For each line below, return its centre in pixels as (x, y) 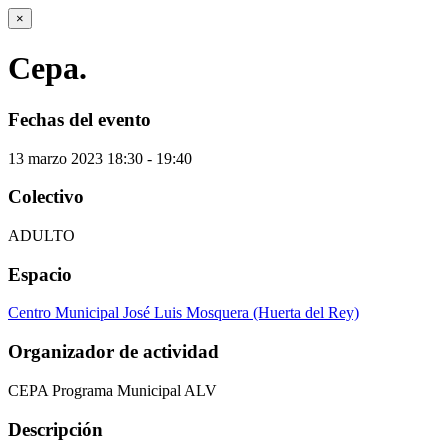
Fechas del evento (79, 119)
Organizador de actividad (113, 352)
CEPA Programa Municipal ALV (112, 390)
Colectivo (46, 197)
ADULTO (41, 236)
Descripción (55, 429)
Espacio (40, 274)
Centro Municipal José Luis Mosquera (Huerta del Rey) (183, 313)
